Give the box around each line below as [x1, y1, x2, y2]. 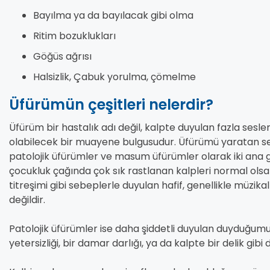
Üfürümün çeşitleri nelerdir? [9, 95, 213, 115]
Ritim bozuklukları [33, 29, 116, 43]
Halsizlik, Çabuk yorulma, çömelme [33, 70, 196, 84]
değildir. [9, 193, 45, 207]
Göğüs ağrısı [33, 49, 92, 64]
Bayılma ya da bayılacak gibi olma [33, 8, 193, 23]
